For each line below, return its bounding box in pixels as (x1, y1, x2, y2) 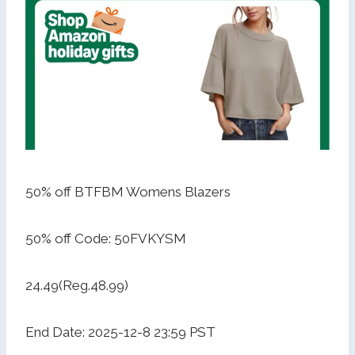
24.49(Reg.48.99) (25, 277, 128, 294)
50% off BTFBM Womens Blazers (25, 184, 231, 200)
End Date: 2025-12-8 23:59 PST (25, 324, 216, 341)
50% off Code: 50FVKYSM (25, 231, 186, 247)
